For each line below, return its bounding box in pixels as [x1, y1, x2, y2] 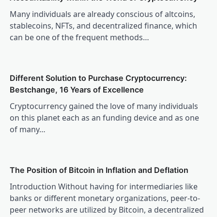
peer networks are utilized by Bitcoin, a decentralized [10, 204, 204, 215]
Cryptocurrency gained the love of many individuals [10, 100, 198, 111]
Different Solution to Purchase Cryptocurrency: [10, 73, 187, 83]
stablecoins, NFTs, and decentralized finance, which [10, 20, 197, 31]
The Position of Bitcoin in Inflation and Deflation [10, 165, 188, 175]
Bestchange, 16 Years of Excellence [10, 84, 144, 94]
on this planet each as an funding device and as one [10, 112, 199, 123]
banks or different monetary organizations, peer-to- [10, 192, 200, 203]
